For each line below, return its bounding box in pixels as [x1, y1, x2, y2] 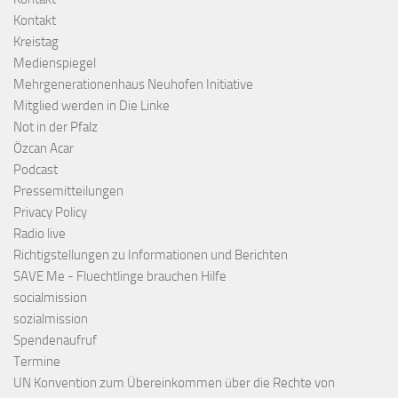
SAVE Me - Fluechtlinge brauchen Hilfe [13, 267, 227, 284]
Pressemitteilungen [13, 182, 123, 199]
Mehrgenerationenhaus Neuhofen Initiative [13, 76, 253, 92]
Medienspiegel [13, 54, 96, 71]
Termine [13, 353, 60, 370]
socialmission [13, 289, 87, 306]
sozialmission [13, 310, 88, 327]
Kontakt [13, 12, 56, 28]
